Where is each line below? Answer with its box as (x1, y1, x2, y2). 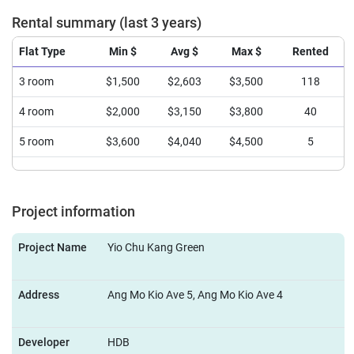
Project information (12, 204, 135, 220)
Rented (292, 45, 329, 58)
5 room (19, 135, 54, 149)
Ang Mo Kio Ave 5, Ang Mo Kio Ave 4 (107, 288, 283, 302)
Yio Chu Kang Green (107, 241, 205, 254)
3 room (19, 75, 54, 88)
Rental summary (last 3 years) (12, 15, 201, 31)
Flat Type (19, 45, 66, 58)
